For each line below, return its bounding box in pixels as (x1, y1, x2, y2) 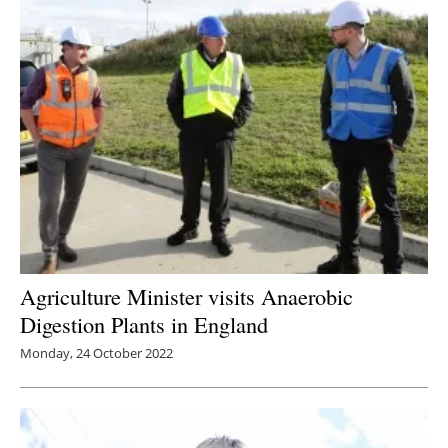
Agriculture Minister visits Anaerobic (20, 281, 353, 312)
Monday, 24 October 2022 (20, 344, 173, 363)
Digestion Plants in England (20, 309, 268, 340)
